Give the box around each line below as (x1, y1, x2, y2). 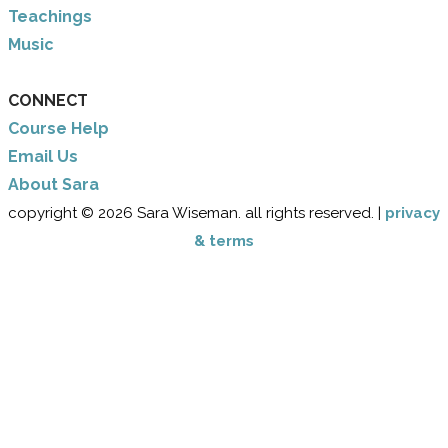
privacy (385, 204, 440, 223)
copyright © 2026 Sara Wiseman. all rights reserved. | (8, 204, 385, 223)
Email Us (8, 147, 78, 167)
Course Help (8, 119, 109, 139)
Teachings (8, 7, 92, 27)
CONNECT (8, 91, 88, 111)
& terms (194, 232, 254, 251)
